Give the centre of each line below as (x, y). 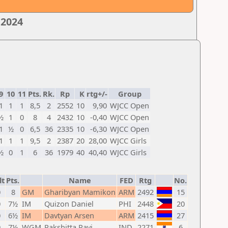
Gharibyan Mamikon (80, 192)
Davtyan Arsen (69, 215)
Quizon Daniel (69, 204)
